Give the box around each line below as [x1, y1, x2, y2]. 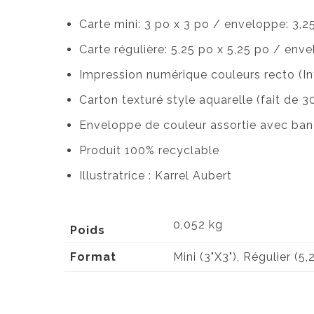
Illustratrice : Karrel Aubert [78, 169, 232, 182]
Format [70, 250, 116, 264]
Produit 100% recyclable [78, 144, 219, 157]
